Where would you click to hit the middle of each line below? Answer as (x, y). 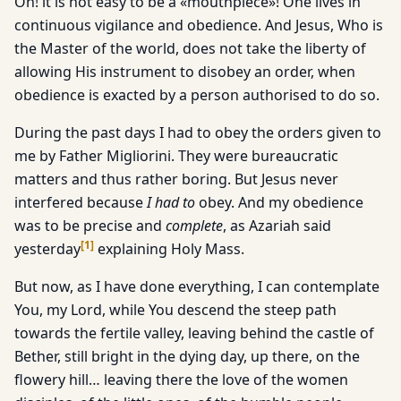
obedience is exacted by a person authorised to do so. (197, 95)
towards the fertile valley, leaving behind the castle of (194, 333)
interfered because (81, 202)
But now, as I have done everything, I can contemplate (197, 286)
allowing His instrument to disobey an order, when (185, 72)
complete (194, 226)
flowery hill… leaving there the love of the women (181, 380)
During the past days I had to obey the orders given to (198, 132)
